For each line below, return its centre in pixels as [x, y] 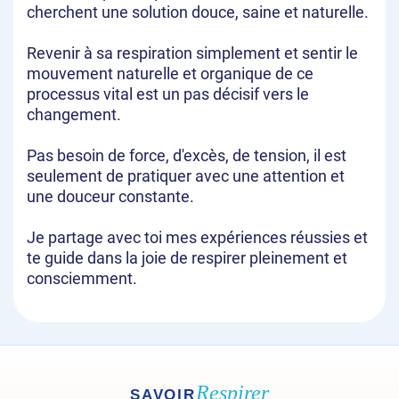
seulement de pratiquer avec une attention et [186, 176]
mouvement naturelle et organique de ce [170, 74]
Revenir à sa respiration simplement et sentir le [192, 53]
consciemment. [82, 279]
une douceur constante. [110, 197]
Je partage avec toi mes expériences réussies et [197, 238]
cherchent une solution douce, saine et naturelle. [198, 12]
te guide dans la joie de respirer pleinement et [187, 258]
